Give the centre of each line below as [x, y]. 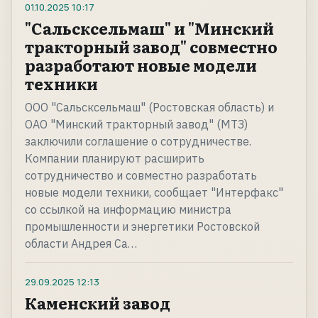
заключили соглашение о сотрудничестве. [138, 142]
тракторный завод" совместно [151, 47]
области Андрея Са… [81, 244]
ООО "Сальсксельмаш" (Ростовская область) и [149, 108]
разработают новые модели [141, 65]
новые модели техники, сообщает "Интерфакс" [154, 193]
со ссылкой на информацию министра [128, 210]
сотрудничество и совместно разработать [141, 176]
